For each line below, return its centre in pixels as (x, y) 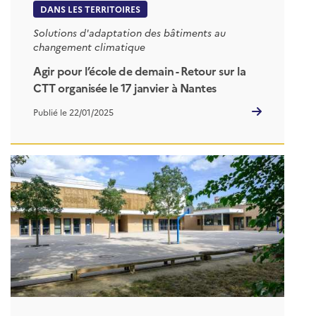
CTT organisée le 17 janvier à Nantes (125, 87)
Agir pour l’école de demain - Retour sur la (140, 70)
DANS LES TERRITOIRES (90, 9)
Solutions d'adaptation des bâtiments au (129, 33)
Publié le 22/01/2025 (73, 111)
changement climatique (89, 47)
